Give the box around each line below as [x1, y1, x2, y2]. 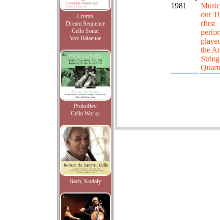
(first [200, 19, 215, 27]
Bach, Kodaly [69, 178, 101, 185]
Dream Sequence [65, 20, 105, 27]
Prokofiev [74, 103, 97, 110]
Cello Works [71, 110, 100, 117]
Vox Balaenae [69, 35, 101, 42]
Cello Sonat [72, 27, 99, 34]
